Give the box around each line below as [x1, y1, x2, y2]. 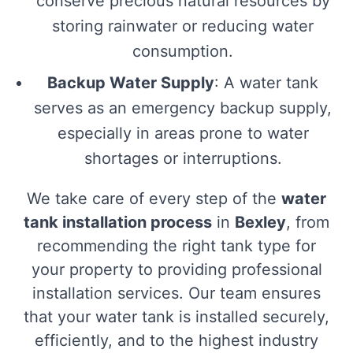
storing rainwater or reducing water [52, 16, 314, 35]
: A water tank [214, 72, 318, 92]
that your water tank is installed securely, [24, 307, 329, 326]
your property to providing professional [31, 259, 322, 279]
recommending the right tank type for [37, 236, 316, 255]
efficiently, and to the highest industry [35, 330, 318, 350]
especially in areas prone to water [57, 123, 309, 143]
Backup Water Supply [47, 72, 214, 92]
